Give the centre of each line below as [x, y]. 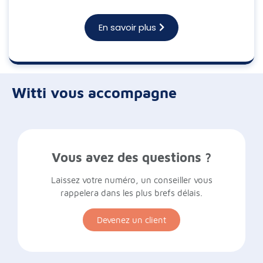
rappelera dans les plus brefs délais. [131, 193]
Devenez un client [131, 220]
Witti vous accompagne [94, 93]
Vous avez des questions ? [131, 158]
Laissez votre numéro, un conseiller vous [131, 180]
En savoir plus [127, 28]
